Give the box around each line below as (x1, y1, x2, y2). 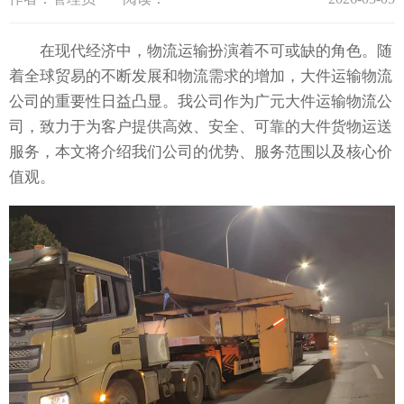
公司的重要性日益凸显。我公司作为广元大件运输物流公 (9, 93, 392, 111)
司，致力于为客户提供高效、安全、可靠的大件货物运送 (9, 118, 392, 136)
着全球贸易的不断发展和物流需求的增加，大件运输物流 (9, 68, 392, 86)
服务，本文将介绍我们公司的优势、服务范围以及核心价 (9, 143, 392, 161)
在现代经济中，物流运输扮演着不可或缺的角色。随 (9, 42, 392, 60)
